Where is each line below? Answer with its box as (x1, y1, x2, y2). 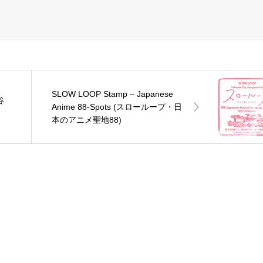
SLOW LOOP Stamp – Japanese (52, 89, 174, 99)
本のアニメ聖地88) (52, 115, 122, 125)
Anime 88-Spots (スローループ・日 (52, 102, 183, 112)
